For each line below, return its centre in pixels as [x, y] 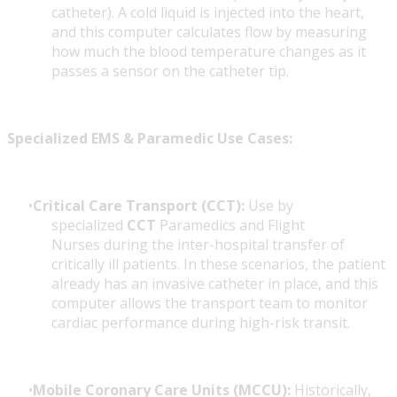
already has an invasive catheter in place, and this [215, 284]
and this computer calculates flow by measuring [209, 32]
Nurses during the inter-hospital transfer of [198, 245]
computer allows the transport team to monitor [210, 304]
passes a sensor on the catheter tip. [170, 71]
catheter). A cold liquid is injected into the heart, [208, 13]
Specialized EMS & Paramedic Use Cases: [150, 139]
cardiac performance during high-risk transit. [201, 323]
